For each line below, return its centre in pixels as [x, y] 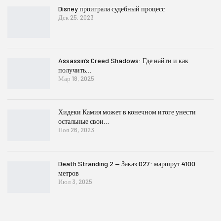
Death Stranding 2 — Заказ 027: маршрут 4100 [127, 163]
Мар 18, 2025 [76, 78]
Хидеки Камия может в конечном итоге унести [127, 112]
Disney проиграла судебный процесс [111, 9]
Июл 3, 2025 [75, 181]
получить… [75, 70]
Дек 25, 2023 [76, 18]
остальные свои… [84, 121]
